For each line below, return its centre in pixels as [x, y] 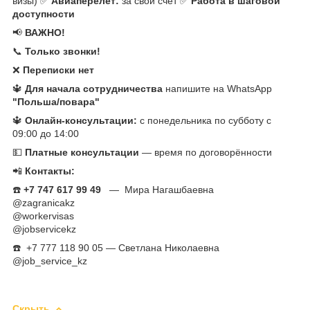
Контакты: [50, 171]
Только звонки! [63, 51]
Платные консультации [82, 152]
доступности [44, 13]
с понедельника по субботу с [204, 120]
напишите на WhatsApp [217, 88]
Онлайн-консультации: [81, 120]
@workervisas [43, 216]
